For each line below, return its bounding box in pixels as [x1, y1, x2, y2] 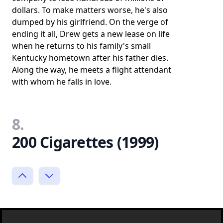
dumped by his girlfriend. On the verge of [12, 16, 168, 27]
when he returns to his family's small [12, 40, 151, 51]
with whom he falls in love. [12, 76, 111, 87]
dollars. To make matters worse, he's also [12, 4, 168, 15]
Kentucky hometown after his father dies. [12, 52, 168, 63]
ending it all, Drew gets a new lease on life [12, 28, 170, 39]
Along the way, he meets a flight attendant [12, 64, 171, 75]
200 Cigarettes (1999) [12, 132, 159, 152]
